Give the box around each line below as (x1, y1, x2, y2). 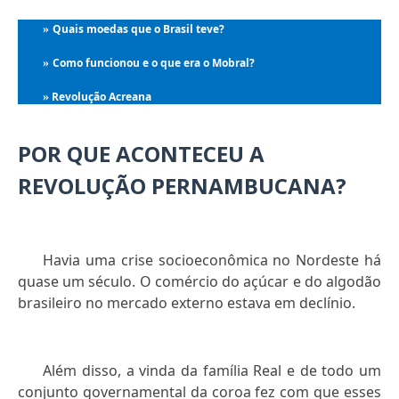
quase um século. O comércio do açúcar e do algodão (18, 272, 381, 292)
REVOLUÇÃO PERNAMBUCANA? (18, 171, 346, 201)
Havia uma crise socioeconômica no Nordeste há (43, 250, 381, 271)
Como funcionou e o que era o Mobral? (53, 55, 256, 71)
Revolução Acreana (52, 89, 152, 105)
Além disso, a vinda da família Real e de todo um (43, 361, 381, 381)
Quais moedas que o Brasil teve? (53, 21, 225, 37)
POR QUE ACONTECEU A (18, 139, 265, 169)
